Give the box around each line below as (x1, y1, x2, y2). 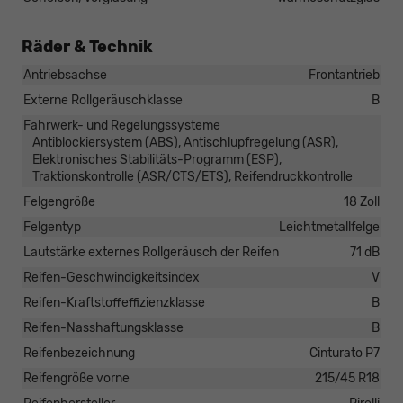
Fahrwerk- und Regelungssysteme (23, 118, 220, 134)
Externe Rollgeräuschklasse (23, 93, 183, 109)
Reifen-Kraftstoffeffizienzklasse (23, 295, 205, 311)
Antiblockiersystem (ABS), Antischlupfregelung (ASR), (32, 135, 338, 151)
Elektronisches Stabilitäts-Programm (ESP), (32, 152, 282, 168)
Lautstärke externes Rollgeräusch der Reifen (23, 245, 279, 261)
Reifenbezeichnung (23, 345, 135, 362)
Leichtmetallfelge (279, 219, 380, 236)
